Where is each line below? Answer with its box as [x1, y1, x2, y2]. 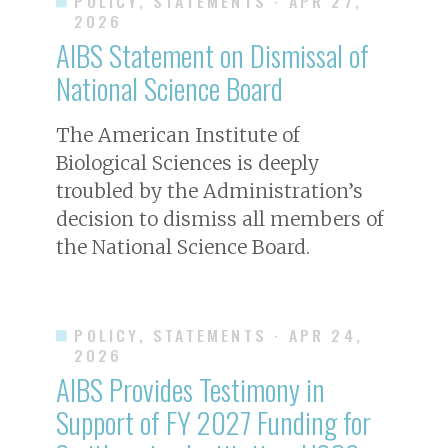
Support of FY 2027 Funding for [56, 400, 371, 443]
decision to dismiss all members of [56, 206, 383, 231]
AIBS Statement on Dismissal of [56, 33, 369, 76]
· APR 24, [274, 322, 364, 347]
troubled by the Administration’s [56, 178, 363, 203]
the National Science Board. [56, 234, 310, 259]
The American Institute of [56, 122, 299, 147]
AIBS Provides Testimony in [56, 367, 325, 410]
